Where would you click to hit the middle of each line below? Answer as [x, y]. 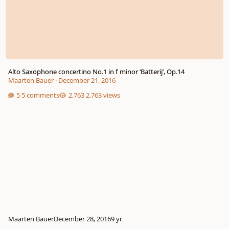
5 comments [41, 95]
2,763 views [103, 95]
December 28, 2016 [82, 219]
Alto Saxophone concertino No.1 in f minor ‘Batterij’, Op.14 [96, 72]
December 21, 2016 [87, 81]
